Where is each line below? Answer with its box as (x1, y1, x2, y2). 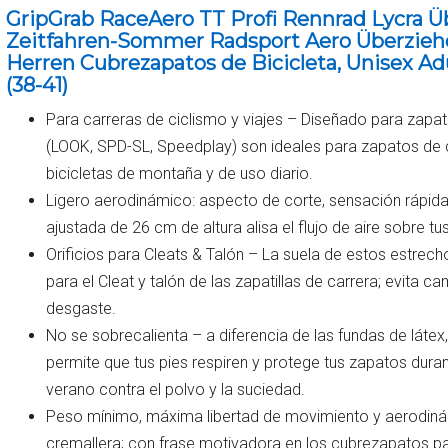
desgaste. (46, 298, 117, 318)
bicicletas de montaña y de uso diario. (46, 163, 314, 183)
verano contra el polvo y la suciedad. (46, 379, 306, 399)
